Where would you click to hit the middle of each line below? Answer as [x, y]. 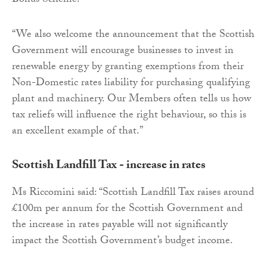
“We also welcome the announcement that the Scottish [133, 35]
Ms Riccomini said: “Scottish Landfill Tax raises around [133, 193]
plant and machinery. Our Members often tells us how [131, 100]
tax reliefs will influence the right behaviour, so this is [129, 116]
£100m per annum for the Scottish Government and [127, 209]
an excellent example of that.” [77, 132]
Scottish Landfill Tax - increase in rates [109, 166]
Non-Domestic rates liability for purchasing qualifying [131, 83]
